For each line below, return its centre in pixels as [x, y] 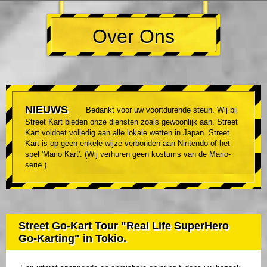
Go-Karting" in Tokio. [72, 239]
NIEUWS [46, 110]
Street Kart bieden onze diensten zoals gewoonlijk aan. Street [131, 122]
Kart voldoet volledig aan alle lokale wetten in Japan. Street [127, 133]
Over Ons [133, 37]
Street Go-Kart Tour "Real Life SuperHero [124, 226]
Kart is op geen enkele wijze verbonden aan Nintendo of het [128, 144]
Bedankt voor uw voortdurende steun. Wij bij [162, 110]
